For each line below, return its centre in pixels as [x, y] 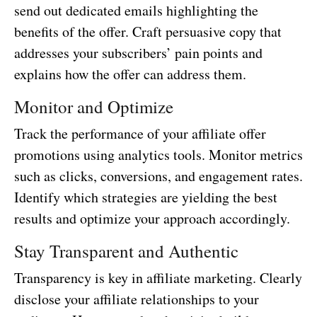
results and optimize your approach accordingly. [152, 219]
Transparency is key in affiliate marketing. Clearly [158, 278]
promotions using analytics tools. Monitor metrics [158, 155]
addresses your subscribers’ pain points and [138, 53]
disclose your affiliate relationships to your [137, 299]
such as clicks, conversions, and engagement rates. [158, 176]
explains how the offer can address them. [130, 74]
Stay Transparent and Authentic [126, 251]
